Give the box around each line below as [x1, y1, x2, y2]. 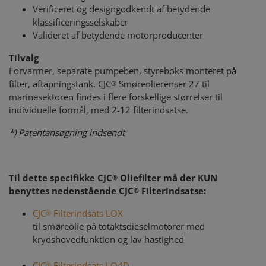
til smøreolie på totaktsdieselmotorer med [33, 220, 205, 232]
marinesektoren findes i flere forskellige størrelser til [9, 91, 223, 103]
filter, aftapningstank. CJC [9, 78, 111, 90]
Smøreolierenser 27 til [116, 78, 210, 90]
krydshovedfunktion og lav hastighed [33, 233, 184, 245]
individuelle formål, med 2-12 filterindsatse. [9, 104, 188, 116]
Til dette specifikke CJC [9, 172, 112, 183]
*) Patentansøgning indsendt [9, 126, 125, 138]
